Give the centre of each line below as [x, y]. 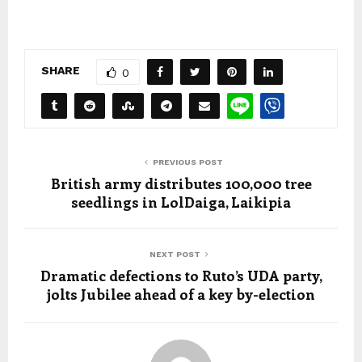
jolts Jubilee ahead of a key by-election [181, 294]
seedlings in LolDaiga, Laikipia [181, 202]
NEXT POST [175, 254]
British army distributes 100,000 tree [181, 183]
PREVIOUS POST [187, 162]
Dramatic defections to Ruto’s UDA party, [181, 275]
